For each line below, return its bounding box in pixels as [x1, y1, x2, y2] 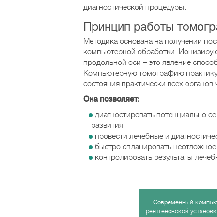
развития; [91, 121, 125, 130]
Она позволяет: [83, 95, 139, 104]
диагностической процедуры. [83, 3, 186, 12]
